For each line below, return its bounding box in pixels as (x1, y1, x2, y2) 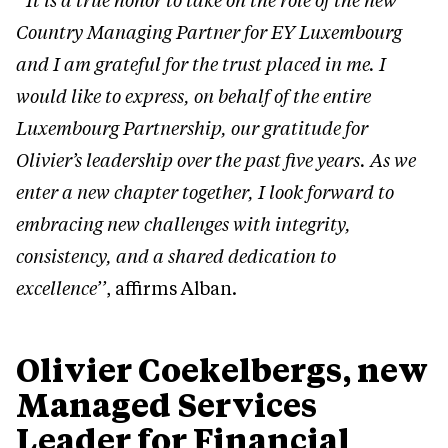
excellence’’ (16, 276, 106, 301)
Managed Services (16, 383, 317, 426)
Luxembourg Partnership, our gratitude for (16, 116, 368, 141)
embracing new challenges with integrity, (16, 212, 351, 237)
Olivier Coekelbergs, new (16, 348, 428, 391)
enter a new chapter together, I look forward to (16, 180, 394, 205)
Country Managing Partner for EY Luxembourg (16, 20, 402, 45)
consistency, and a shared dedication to (16, 244, 336, 269)
